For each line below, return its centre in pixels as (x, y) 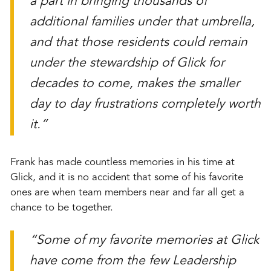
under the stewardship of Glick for (127, 63)
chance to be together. (62, 207)
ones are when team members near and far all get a (127, 192)
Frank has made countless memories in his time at (122, 162)
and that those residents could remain (138, 42)
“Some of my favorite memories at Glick (144, 241)
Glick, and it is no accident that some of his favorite (127, 177)
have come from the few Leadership (132, 261)
